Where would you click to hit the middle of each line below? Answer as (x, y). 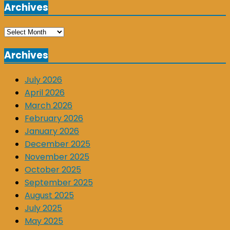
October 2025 (53, 169)
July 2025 (43, 208)
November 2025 (57, 157)
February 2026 (54, 118)
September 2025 (59, 182)
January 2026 (52, 131)
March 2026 (49, 105)
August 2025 (49, 195)
